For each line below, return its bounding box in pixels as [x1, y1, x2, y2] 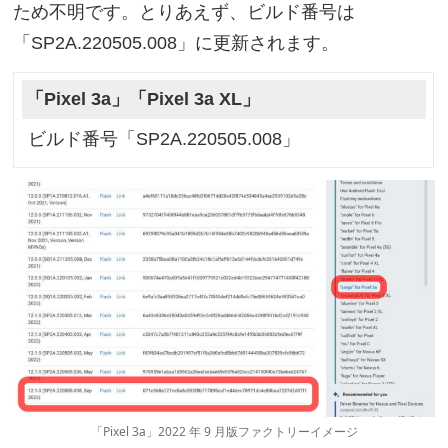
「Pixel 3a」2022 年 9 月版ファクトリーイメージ [90, 423, 358, 441]
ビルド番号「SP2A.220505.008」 [27, 128, 300, 149]
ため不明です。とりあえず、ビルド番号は [13, 2, 356, 23]
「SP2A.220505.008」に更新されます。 [13, 33, 340, 54]
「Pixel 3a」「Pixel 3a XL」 [25, 88, 260, 109]
